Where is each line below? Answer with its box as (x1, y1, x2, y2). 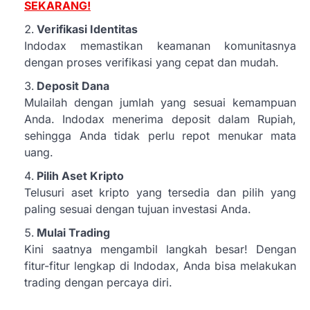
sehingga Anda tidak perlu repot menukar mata (24, 129, 296, 143)
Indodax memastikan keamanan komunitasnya (24, 39, 296, 53)
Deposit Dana (37, 79, 109, 93)
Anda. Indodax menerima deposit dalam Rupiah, (24, 112, 296, 127)
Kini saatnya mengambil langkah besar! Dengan (24, 242, 296, 257)
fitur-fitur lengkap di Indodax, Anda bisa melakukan (24, 259, 296, 273)
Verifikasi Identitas (37, 22, 138, 37)
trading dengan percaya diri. (24, 275, 172, 290)
